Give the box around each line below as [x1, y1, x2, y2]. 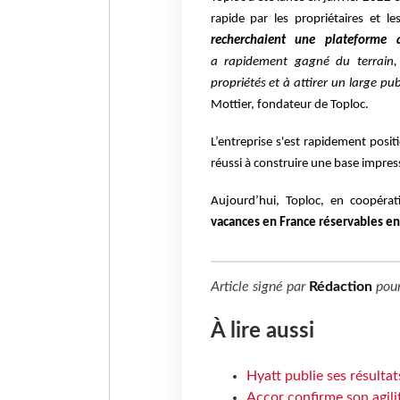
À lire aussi [210, 320, 314, 342]
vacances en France [210, 216, 319, 230]
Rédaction [308, 279, 372, 295]
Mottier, [210, 98, 257, 112]
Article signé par [210, 279, 309, 295]
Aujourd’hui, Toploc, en [210, 195, 351, 209]
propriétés [210, 77, 270, 91]
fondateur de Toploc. [256, 98, 369, 112]
